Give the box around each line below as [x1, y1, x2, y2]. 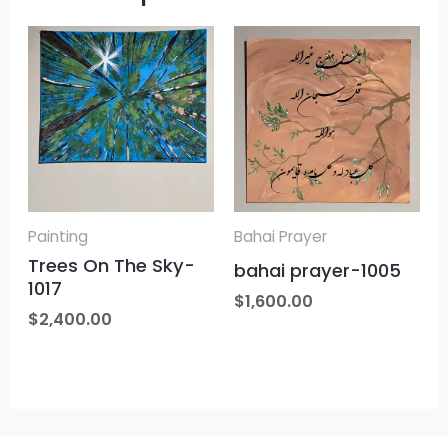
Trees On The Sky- [28, 253, 196, 279]
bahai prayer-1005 [234, 258, 401, 284]
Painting [28, 225, 89, 247]
